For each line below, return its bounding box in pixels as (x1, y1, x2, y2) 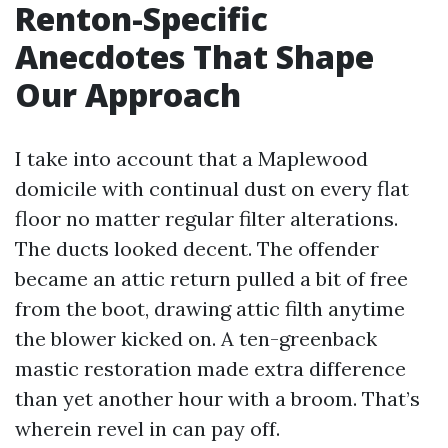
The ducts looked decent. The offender (15, 236, 379, 262)
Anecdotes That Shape (15, 35, 374, 79)
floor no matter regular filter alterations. (15, 206, 398, 232)
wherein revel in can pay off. (15, 416, 280, 442)
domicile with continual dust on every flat (15, 176, 409, 202)
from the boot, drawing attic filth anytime (15, 296, 405, 322)
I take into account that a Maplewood (15, 146, 368, 172)
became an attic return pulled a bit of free (15, 266, 408, 292)
